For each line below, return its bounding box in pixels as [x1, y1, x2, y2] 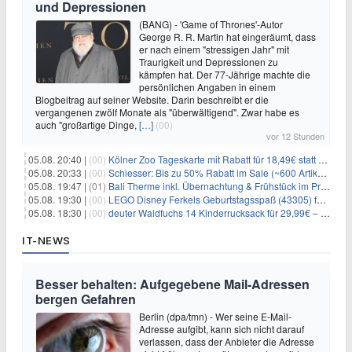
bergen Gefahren [35, 290, 136, 308]
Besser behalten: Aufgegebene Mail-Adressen [35, 275, 310, 293]
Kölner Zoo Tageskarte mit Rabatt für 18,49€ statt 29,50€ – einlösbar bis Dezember [108, 152, 318, 166]
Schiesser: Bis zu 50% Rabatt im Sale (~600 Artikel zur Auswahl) [108, 166, 317, 179]
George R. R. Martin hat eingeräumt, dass [139, 30, 316, 43]
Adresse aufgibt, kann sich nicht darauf [139, 322, 304, 335]
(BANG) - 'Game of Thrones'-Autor [139, 17, 283, 31]
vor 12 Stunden [266, 130, 324, 142]
